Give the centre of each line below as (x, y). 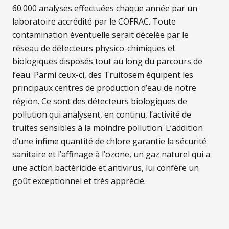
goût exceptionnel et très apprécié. (79, 181)
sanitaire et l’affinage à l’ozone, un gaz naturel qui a (111, 154)
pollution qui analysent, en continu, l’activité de (102, 114)
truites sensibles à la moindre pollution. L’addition (108, 128)
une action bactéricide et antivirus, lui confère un (106, 168)
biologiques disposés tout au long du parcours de (107, 61)
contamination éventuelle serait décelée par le (100, 35)
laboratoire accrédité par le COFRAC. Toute (94, 21)
